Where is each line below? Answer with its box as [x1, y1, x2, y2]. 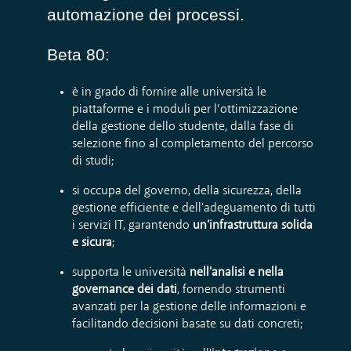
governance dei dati [72, 283, 177, 296]
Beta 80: [47, 45, 110, 64]
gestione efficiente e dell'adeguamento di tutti [72, 201, 316, 215]
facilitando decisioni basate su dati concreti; [72, 317, 302, 331]
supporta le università [72, 266, 190, 279]
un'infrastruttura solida [193, 219, 313, 232]
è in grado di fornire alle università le [72, 85, 266, 99]
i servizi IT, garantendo [72, 219, 193, 232]
